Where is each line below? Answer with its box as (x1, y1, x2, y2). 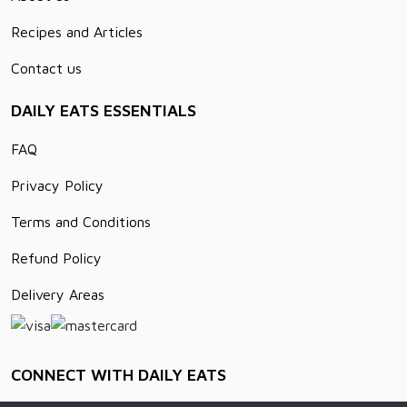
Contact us (11, 59, 82, 76)
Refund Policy (11, 249, 102, 266)
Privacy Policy (11, 176, 104, 194)
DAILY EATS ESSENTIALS (11, 100, 196, 120)
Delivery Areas (11, 285, 104, 303)
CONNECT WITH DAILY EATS (11, 364, 226, 384)
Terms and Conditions (11, 213, 151, 230)
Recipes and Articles (11, 23, 143, 40)
